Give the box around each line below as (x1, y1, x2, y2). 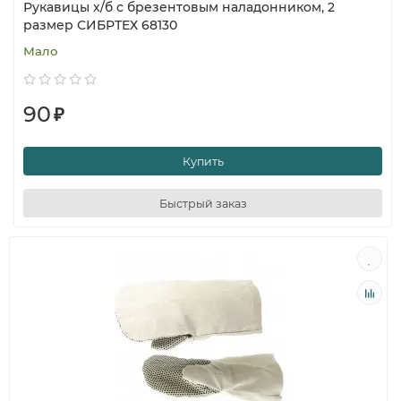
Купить (182, 154, 224, 168)
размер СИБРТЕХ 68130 (23, 17, 177, 33)
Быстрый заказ (158, 196, 247, 210)
